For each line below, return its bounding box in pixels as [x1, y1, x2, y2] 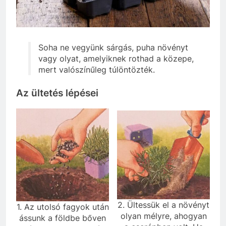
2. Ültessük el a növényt [118, 199, 209, 210]
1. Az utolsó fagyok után [16, 201, 109, 212]
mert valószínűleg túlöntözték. [38, 65, 155, 75]
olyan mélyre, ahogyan [120, 210, 207, 221]
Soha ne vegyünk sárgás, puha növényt [38, 42, 188, 53]
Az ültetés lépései [16, 87, 98, 99]
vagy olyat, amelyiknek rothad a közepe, [38, 53, 194, 64]
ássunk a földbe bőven [19, 212, 106, 223]
